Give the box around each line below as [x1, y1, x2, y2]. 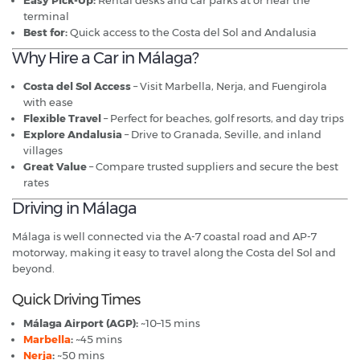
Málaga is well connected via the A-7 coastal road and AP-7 [12, 230, 317, 243]
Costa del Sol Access [23, 80, 131, 93]
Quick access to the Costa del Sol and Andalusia [67, 26, 317, 39]
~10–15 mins [138, 317, 200, 330]
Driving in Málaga [12, 198, 137, 219]
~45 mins [73, 333, 122, 346]
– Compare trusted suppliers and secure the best [87, 160, 338, 174]
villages [23, 144, 63, 157]
